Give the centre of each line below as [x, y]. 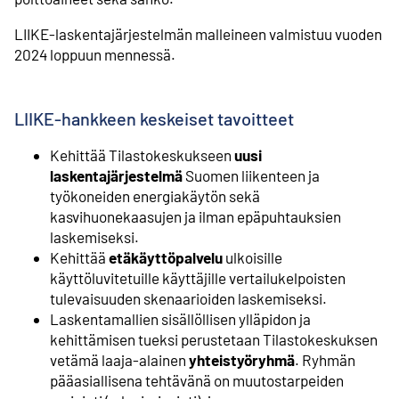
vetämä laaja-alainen [119, 359]
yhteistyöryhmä [242, 359]
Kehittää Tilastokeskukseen [142, 155]
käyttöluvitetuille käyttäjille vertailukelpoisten [198, 277]
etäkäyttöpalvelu [166, 257]
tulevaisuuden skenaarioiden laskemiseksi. [190, 298]
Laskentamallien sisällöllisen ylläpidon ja [180, 318]
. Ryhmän [325, 359]
